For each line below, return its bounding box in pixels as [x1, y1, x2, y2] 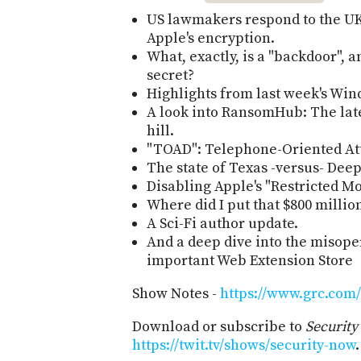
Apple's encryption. [147, 28, 275, 48]
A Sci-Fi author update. [147, 214, 298, 233]
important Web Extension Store [147, 251, 353, 270]
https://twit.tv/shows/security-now [132, 335, 355, 355]
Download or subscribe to [132, 317, 305, 336]
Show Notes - [132, 284, 220, 303]
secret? [147, 65, 194, 85]
